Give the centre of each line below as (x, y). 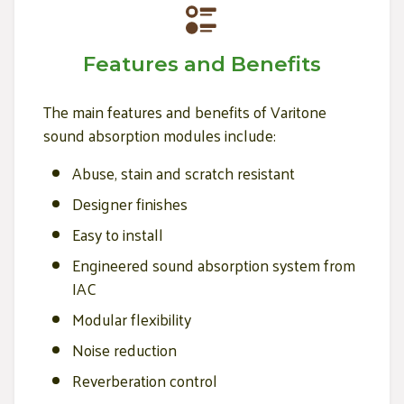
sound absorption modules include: (160, 135)
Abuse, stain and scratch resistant (184, 173)
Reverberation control (145, 380)
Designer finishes (130, 203)
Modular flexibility (132, 319)
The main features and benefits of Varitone (185, 111)
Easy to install (118, 234)
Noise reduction (124, 349)
